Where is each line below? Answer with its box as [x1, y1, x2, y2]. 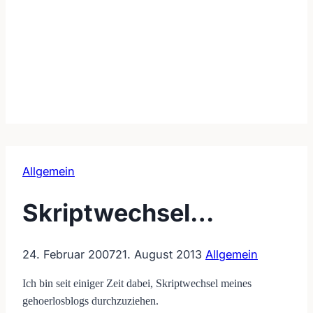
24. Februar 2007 [22, 247, 115, 261]
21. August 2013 [115, 247, 202, 261]
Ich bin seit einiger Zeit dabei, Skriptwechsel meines [22, 277, 252, 291]
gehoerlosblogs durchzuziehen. [22, 294, 159, 308]
